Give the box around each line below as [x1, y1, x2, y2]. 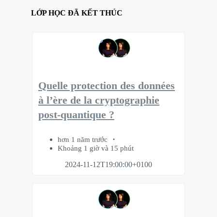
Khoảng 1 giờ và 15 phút [58, 143, 134, 152]
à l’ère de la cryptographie [38, 94, 159, 107]
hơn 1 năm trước [58, 135, 109, 143]
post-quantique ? [38, 109, 114, 121]
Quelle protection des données [38, 80, 175, 92]
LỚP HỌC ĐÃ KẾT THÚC [31, 9, 123, 17]
